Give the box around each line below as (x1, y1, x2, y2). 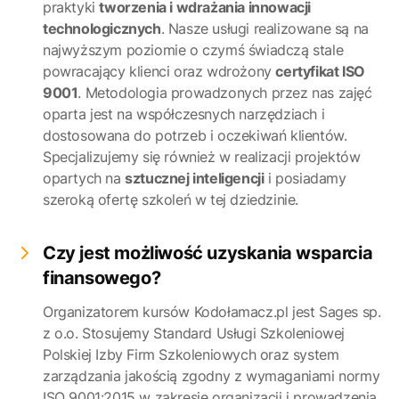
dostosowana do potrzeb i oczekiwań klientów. (43, 126, 347, 144)
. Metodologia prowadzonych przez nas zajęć (77, 84, 372, 102)
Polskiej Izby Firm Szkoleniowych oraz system (43, 346, 339, 363)
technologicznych (43, 20, 161, 37)
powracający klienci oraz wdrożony (43, 62, 276, 80)
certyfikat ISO (275, 62, 365, 80)
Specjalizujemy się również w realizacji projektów (43, 148, 361, 166)
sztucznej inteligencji (125, 169, 265, 187)
